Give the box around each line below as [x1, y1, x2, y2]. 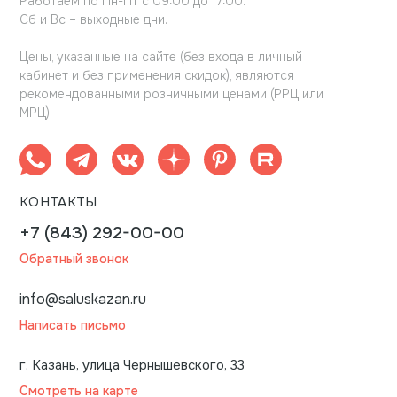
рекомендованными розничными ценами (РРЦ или [19, 86, 323, 103]
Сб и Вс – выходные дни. [19, 12, 167, 28]
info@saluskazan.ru [19, 290, 146, 309]
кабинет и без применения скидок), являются [19, 67, 294, 84]
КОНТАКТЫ [19, 193, 97, 212]
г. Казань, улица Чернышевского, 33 [19, 356, 245, 375]
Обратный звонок [19, 251, 128, 268]
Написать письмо [19, 317, 126, 334]
